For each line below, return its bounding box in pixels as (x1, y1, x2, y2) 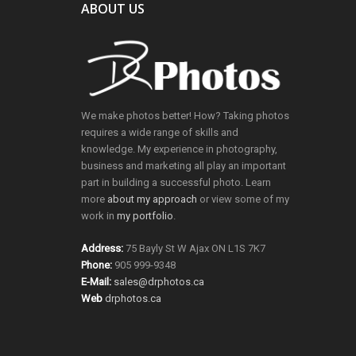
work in (81, 210, 117, 222)
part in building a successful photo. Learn (81, 176, 271, 189)
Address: (81, 242, 123, 255)
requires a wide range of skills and (81, 126, 238, 139)
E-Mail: (81, 276, 111, 288)
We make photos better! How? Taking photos (81, 110, 289, 122)
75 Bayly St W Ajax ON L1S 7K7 (123, 242, 265, 255)
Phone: (81, 259, 112, 272)
